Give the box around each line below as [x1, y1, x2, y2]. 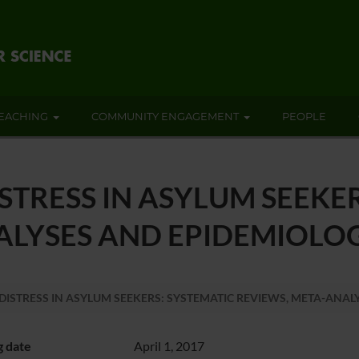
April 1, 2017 [133, 337, 204, 353]
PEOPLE [282, 110, 326, 123]
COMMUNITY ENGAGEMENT [91, 110, 239, 123]
